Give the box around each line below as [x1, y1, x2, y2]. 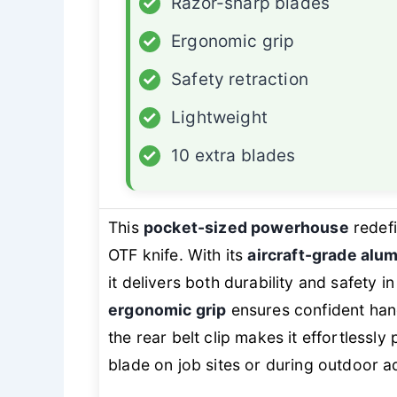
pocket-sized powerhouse [143, 218, 349, 237]
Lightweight [171, 107, 268, 128]
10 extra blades [171, 145, 296, 167]
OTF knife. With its [108, 245, 248, 265]
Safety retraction [171, 69, 308, 90]
